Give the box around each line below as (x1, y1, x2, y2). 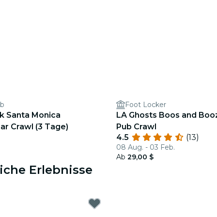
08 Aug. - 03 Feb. (116, 143, 175, 152)
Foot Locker (125, 100, 166, 109)
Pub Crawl (116, 122, 156, 131)
